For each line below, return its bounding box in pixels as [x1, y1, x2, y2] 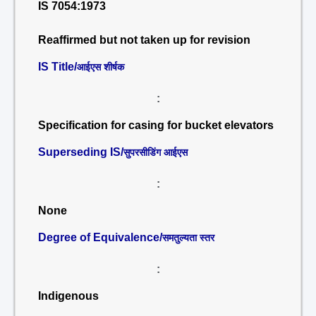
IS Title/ [38, 61, 77, 73]
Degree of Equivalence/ [38, 231, 162, 243]
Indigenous [38, 290, 99, 302]
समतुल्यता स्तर [162, 232, 214, 243]
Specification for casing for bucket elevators [38, 119, 274, 131]
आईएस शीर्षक [77, 61, 124, 73]
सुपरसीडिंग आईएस [123, 147, 188, 158]
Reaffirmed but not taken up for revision [38, 34, 250, 46]
